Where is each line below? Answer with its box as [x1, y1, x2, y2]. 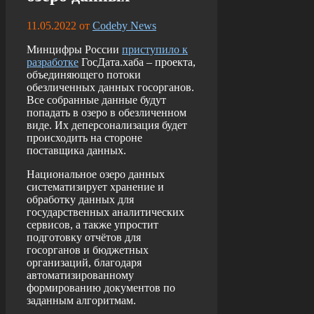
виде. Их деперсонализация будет [27, 119, 187, 132]
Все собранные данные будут [27, 94, 166, 107]
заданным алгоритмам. [27, 294, 136, 307]
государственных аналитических [27, 206, 184, 219]
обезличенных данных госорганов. [27, 81, 194, 94]
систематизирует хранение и [27, 181, 164, 193]
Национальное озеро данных [27, 168, 165, 181]
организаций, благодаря [27, 257, 142, 269]
